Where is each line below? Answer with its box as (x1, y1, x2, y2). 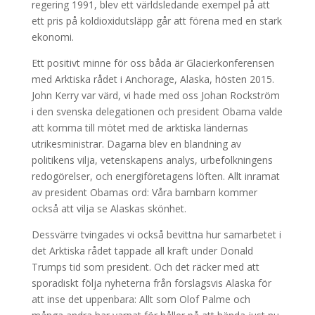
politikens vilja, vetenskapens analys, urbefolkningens (31, 153, 273, 167)
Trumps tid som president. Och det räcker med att (31, 260, 259, 274)
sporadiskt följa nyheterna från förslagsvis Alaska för (31, 276, 271, 290)
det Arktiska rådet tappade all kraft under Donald (31, 244, 253, 257)
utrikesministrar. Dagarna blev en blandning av (31, 137, 241, 150)
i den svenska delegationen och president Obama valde (31, 105, 283, 118)
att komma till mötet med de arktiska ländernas (31, 121, 248, 134)
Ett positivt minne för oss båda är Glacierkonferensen (31, 56, 274, 70)
